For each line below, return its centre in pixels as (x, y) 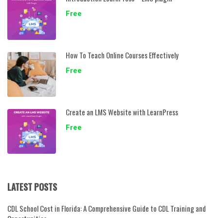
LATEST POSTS (32, 187)
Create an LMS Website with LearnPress (122, 112)
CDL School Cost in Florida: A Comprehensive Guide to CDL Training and (107, 208)
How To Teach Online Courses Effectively (122, 55)
